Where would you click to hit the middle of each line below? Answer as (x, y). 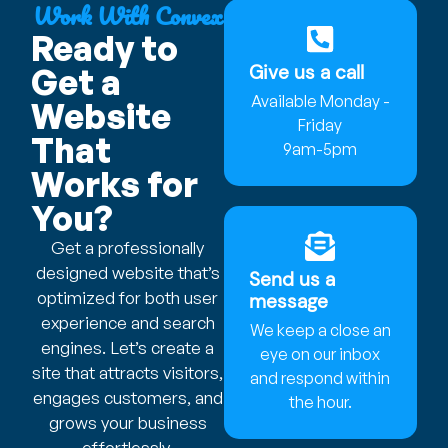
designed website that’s (127, 273)
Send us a (292, 279)
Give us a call (306, 72)
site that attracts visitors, (128, 373)
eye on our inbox (320, 353)
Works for (115, 184)
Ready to (105, 48)
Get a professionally (128, 248)
